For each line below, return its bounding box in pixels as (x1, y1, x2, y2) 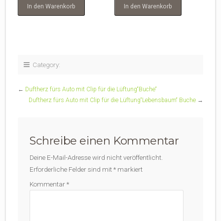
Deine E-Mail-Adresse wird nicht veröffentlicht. (30, 153, 163, 161)
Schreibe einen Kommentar (30, 133, 179, 147)
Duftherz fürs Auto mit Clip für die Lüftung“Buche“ (25, 85, 157, 93)
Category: (30, 60, 60, 69)
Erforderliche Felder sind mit (30, 165, 113, 173)
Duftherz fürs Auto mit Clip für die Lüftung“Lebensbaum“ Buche (29, 96, 196, 104)
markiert (116, 165, 143, 173)
